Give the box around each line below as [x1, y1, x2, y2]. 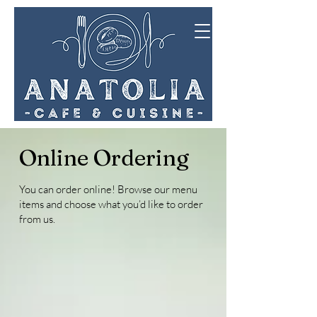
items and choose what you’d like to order [18, 197, 203, 211]
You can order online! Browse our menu [18, 183, 197, 196]
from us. [18, 212, 55, 226]
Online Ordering [18, 144, 189, 171]
